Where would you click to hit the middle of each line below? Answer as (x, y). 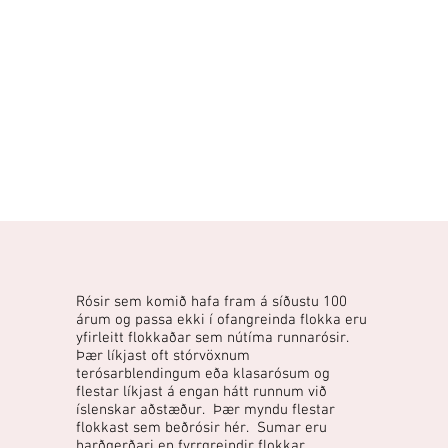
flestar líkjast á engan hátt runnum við (202, 392)
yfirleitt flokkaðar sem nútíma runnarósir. (215, 338)
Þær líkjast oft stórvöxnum (163, 356)
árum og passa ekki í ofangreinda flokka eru (222, 320)
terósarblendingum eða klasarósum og (203, 374)
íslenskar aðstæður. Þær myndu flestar (206, 410)
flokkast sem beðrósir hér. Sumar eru (202, 428)
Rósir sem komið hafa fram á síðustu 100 (212, 302)
